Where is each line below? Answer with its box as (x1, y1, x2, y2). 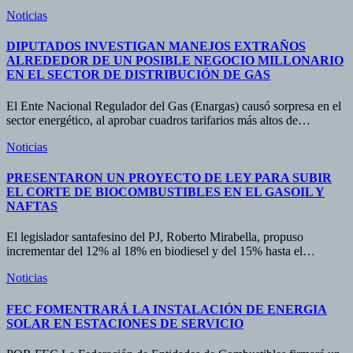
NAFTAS (6, 199, 58, 213)
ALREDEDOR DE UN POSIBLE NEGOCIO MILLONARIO (6, 54, 344, 68)
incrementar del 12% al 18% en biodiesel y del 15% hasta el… (6, 244, 315, 258)
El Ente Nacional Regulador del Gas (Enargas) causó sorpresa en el (6, 98, 341, 113)
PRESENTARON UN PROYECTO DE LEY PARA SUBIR (6, 170, 332, 184)
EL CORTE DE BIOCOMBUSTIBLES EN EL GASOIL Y (6, 184, 325, 199)
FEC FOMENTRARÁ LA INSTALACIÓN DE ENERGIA (6, 302, 327, 316)
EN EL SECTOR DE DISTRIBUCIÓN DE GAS (6, 68, 270, 82)
